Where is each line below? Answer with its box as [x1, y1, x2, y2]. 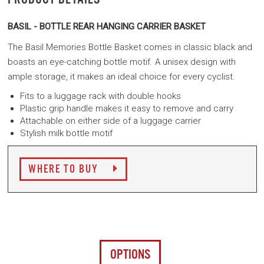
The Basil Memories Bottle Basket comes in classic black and [8, 42, 252, 52]
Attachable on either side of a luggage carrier [20, 115, 201, 126]
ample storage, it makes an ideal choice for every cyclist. [8, 71, 235, 82]
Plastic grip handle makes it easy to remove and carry [20, 103, 233, 114]
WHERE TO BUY [28, 163, 101, 177]
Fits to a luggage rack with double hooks [20, 91, 181, 101]
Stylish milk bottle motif [20, 128, 113, 138]
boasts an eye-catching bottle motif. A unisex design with [8, 57, 236, 67]
